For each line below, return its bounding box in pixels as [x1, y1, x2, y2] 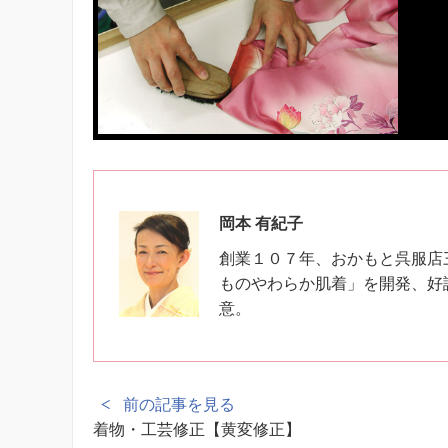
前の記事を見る [123, 395, 235, 413]
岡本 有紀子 [219, 214, 303, 232]
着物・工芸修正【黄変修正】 [93, 420, 301, 438]
